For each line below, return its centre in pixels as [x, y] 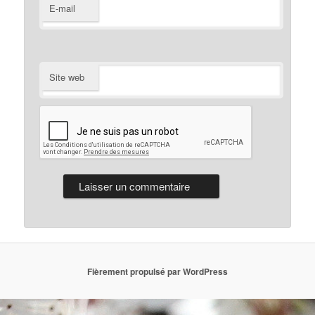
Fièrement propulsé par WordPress [157, 271]
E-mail [63, 8]
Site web [67, 77]
